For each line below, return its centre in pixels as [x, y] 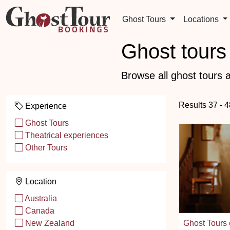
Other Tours [45, 148]
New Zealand [49, 223]
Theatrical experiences [66, 135]
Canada [39, 211]
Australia [40, 198]
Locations [202, 19]
